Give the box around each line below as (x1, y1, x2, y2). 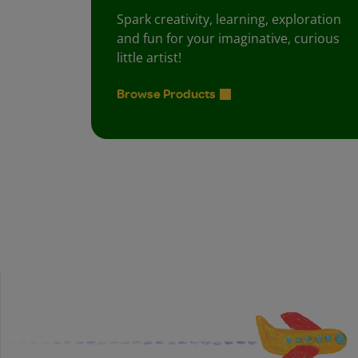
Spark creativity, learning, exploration (117, 10, 341, 28)
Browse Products (117, 84, 216, 102)
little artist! (117, 48, 181, 66)
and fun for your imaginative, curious (117, 29, 340, 47)
